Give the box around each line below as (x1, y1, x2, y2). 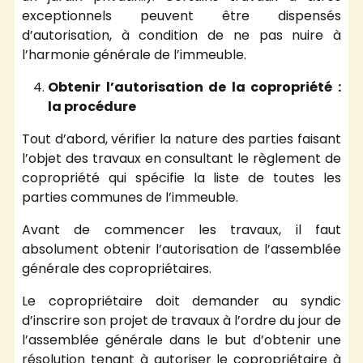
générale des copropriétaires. (22, 258, 211, 278)
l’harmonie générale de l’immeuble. (22, 45, 246, 64)
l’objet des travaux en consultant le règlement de (22, 148, 341, 168)
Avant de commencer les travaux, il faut (22, 220, 341, 239)
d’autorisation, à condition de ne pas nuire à (22, 25, 341, 45)
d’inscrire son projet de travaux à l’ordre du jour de (22, 310, 341, 330)
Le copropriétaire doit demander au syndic (22, 291, 341, 310)
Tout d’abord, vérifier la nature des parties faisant (22, 129, 341, 148)
